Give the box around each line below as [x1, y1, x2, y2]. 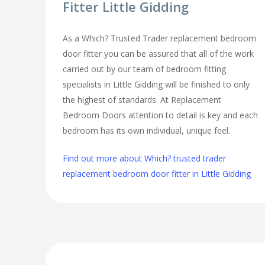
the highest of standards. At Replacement [63, 93, 222, 105]
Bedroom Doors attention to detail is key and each [63, 109, 258, 121]
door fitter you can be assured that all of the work [63, 47, 254, 59]
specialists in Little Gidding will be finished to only [63, 78, 250, 90]
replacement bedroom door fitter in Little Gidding [63, 167, 251, 179]
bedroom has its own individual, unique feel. [63, 124, 231, 136]
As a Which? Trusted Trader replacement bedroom [63, 32, 257, 44]
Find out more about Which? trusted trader [63, 152, 227, 164]
